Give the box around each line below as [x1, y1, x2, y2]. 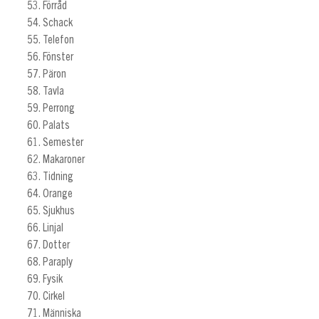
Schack [42, 17, 73, 29]
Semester [42, 137, 83, 149]
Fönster [42, 51, 73, 63]
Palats [42, 120, 70, 132]
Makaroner [42, 154, 85, 166]
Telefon [42, 34, 74, 46]
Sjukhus [42, 205, 75, 217]
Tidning [42, 171, 73, 183]
